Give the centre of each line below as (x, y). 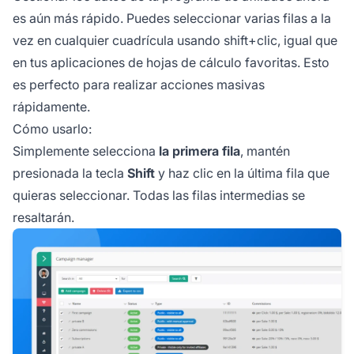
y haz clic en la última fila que (242, 173)
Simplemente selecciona (86, 151)
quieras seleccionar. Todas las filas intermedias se (159, 195)
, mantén (265, 151)
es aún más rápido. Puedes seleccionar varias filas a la (172, 18)
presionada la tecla (70, 173)
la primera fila (200, 151)
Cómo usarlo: (52, 128)
